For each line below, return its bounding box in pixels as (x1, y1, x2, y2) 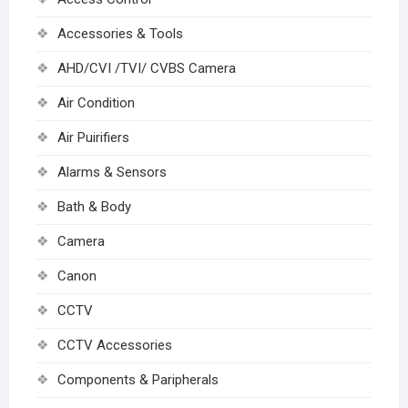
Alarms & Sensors (56, 163, 167, 180)
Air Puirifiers (56, 128, 129, 146)
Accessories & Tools (56, 25, 183, 42)
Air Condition (56, 94, 135, 111)
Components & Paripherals (56, 371, 219, 388)
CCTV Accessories (56, 336, 172, 353)
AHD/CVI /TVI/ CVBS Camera (56, 59, 236, 76)
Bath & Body (56, 198, 131, 215)
